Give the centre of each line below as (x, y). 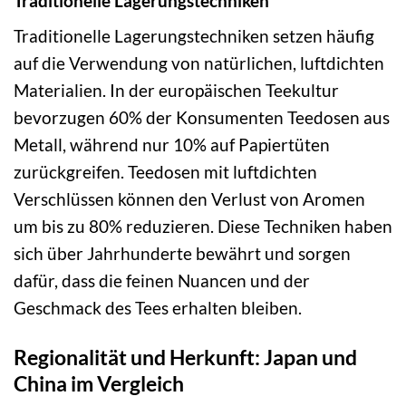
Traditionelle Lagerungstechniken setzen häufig (194, 36)
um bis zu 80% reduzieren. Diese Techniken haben (203, 227)
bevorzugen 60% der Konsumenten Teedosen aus (202, 118)
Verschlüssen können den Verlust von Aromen (189, 199)
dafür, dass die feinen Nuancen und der (162, 281)
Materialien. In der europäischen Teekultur (176, 91)
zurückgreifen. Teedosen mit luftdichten (165, 172)
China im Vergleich (99, 384)
